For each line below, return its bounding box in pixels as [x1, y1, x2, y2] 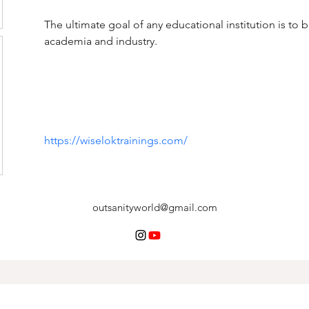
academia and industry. [44, 34, 157, 48]
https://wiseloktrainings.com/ [44, 134, 188, 147]
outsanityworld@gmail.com [92, 201, 217, 214]
